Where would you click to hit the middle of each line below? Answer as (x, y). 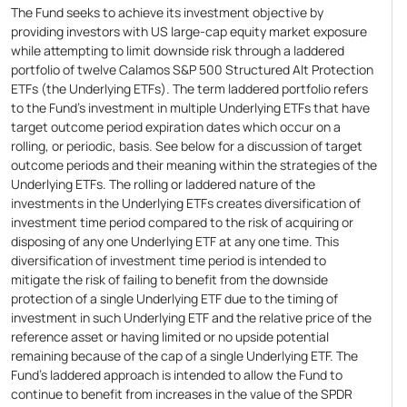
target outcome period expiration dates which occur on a (175, 127)
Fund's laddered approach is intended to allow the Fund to (176, 375)
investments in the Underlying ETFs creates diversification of (185, 203)
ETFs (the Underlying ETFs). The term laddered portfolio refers (189, 89)
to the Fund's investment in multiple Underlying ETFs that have (190, 108)
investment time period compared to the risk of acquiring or (182, 223)
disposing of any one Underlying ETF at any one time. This (174, 242)
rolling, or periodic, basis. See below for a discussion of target (186, 146)
